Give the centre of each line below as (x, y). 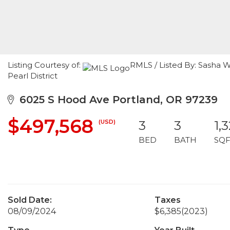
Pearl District (33, 76)
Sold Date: (30, 200)
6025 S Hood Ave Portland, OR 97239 (116, 100)
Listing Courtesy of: (45, 65)
